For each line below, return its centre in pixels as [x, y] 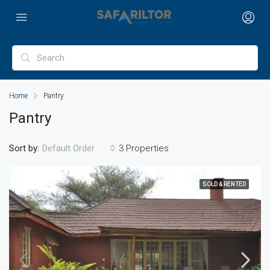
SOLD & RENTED [224, 184]
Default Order [68, 148]
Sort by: [24, 148]
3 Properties [144, 148]
